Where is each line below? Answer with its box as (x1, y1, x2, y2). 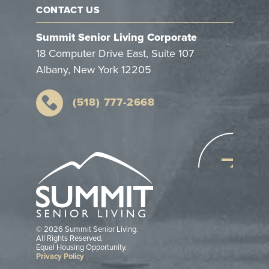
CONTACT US (35, 4, 100, 16)
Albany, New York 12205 (35, 62, 151, 76)
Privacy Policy (35, 252, 84, 262)
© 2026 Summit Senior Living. (35, 225, 138, 235)
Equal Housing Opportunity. (35, 243, 127, 253)
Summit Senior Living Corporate (35, 30, 197, 44)
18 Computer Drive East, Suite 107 (35, 46, 194, 60)
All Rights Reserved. (35, 234, 103, 244)
